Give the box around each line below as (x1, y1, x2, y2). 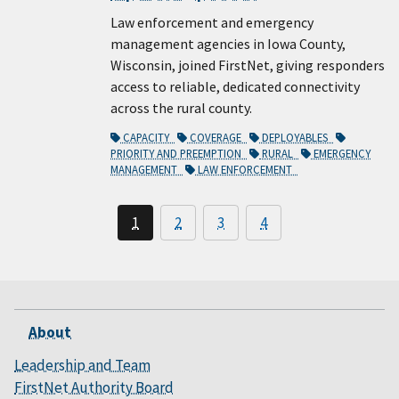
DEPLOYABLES (259, 130, 333, 145)
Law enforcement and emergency (110, 13, 313, 32)
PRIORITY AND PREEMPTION (110, 146, 247, 161)
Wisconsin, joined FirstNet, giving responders (110, 56, 385, 75)
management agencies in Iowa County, (110, 35, 346, 53)
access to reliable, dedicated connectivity (110, 77, 360, 96)
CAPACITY (120, 130, 175, 145)
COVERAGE (187, 130, 247, 145)
